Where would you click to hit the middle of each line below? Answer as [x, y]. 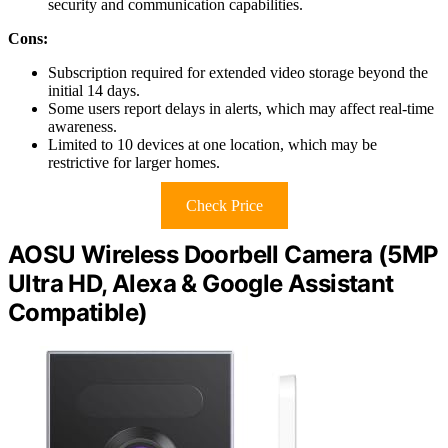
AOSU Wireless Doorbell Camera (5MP [223, 254]
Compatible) [78, 312]
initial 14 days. [94, 90]
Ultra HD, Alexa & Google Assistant [201, 283]
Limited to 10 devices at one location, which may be [212, 144]
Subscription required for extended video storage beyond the [238, 72]
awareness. [82, 126]
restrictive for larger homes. [134, 162]
